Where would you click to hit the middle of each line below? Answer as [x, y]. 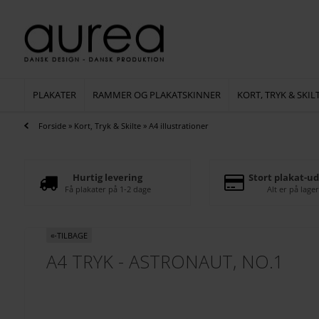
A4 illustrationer [178, 126]
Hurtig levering [108, 177]
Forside [52, 126]
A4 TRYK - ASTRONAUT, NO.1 [164, 261]
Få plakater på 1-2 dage [108, 189]
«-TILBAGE [69, 235]
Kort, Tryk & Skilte [107, 126]
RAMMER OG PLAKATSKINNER [156, 95]
